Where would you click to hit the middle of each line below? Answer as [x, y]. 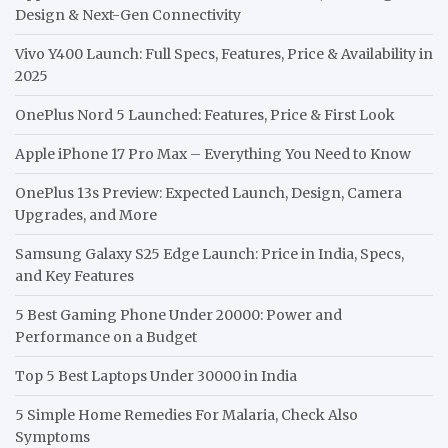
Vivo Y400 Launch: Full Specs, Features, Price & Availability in [224, 53]
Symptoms [52, 436]
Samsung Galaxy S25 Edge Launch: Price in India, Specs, [209, 253]
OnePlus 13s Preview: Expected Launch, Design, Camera [208, 192]
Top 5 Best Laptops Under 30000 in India [156, 375]
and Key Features [74, 275]
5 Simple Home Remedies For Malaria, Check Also [186, 414]
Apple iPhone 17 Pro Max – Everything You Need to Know [213, 153]
